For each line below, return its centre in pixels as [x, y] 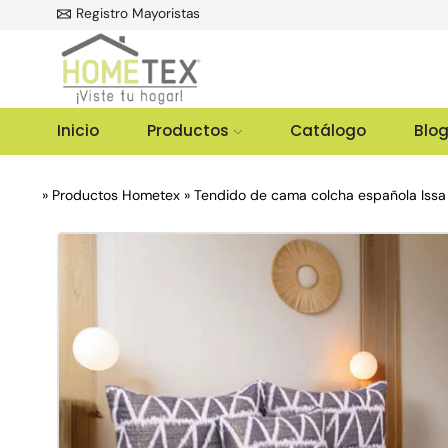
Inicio [78, 130]
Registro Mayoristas [137, 13]
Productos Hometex [116, 195]
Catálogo [327, 130]
